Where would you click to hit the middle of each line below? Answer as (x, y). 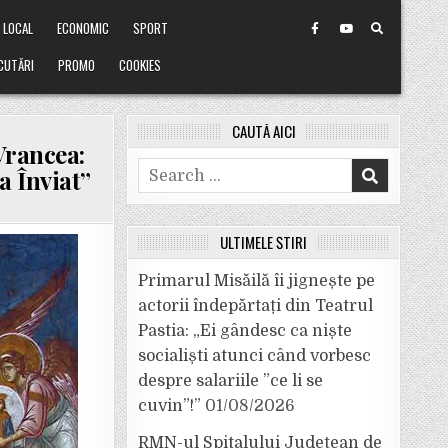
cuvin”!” (169, 406)
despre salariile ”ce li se (230, 381)
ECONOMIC (83, 28)
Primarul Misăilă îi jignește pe (256, 281)
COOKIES (140, 65)
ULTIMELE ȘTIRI (263, 242)
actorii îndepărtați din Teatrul (255, 306)
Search (165, 169)
